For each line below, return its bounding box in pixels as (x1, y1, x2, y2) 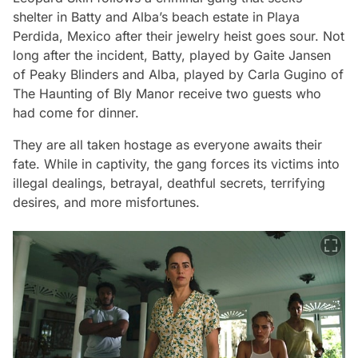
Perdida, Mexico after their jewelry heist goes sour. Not (13, 28, 344, 45)
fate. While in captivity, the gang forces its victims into (13, 156, 340, 173)
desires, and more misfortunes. (13, 194, 200, 211)
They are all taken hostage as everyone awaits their (13, 137, 322, 153)
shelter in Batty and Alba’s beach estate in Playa (13, 9, 300, 26)
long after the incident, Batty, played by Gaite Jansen (13, 47, 331, 64)
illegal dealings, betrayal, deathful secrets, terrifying (13, 175, 325, 192)
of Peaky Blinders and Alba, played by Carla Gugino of (13, 66, 344, 83)
